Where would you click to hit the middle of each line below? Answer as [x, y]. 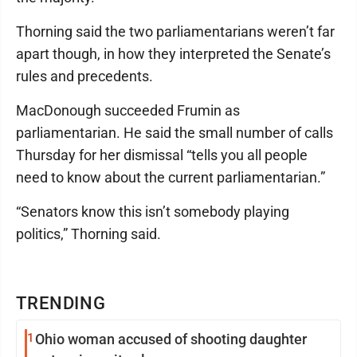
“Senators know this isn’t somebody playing [153, 212]
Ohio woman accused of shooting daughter [171, 339]
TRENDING [61, 303]
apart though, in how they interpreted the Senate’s [173, 54]
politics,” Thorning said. [88, 234]
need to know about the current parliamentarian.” [171, 177]
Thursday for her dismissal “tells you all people [162, 155]
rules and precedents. [84, 76]
